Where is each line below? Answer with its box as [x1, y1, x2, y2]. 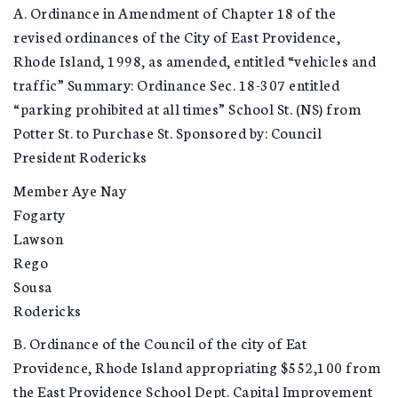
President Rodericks [13, 146, 147, 166]
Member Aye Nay [13, 179, 126, 200]
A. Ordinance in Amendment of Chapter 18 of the [13, 2, 336, 22]
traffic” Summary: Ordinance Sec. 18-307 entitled [13, 74, 339, 94]
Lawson [13, 227, 63, 248]
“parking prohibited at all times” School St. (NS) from [13, 98, 361, 118]
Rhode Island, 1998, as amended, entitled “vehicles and [13, 50, 376, 70]
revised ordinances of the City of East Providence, [13, 26, 340, 46]
